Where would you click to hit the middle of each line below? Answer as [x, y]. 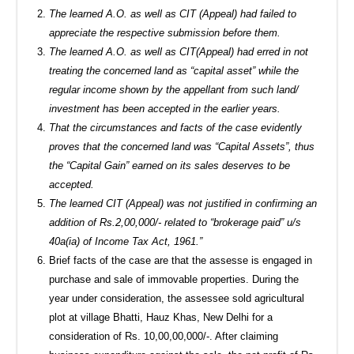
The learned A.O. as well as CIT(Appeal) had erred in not [179, 51]
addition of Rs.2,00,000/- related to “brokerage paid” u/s [175, 222]
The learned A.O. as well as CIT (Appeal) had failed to [173, 13]
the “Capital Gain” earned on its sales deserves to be [170, 165]
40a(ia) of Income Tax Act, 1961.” [126, 241]
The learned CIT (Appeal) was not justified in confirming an [183, 203]
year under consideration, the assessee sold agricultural [177, 298]
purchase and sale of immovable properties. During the [174, 279]
